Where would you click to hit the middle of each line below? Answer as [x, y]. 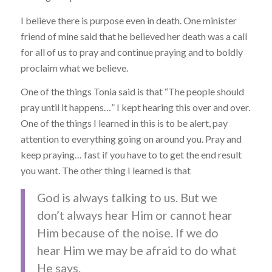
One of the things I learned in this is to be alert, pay [124, 123]
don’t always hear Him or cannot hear [134, 215]
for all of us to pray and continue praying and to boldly [131, 52]
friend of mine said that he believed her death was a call [134, 36]
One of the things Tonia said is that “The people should [132, 92]
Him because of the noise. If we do [127, 233]
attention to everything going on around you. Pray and [131, 139]
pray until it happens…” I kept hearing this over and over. [135, 107]
